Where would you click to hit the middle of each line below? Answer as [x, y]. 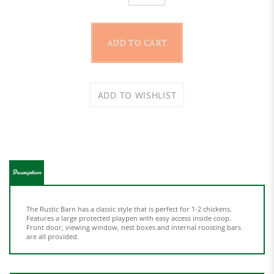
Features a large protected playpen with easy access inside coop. [129, 202]
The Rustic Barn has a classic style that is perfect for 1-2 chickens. [129, 192]
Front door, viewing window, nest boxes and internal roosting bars [134, 211]
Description [27, 156]
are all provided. [53, 220]
